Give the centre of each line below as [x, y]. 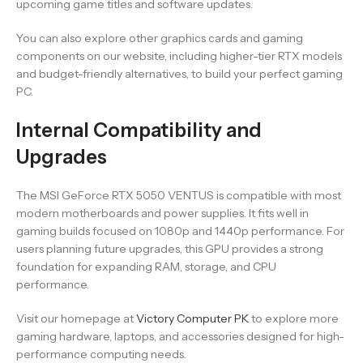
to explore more [294, 318]
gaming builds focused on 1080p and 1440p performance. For [180, 231]
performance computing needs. [101, 354]
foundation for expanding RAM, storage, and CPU [146, 267]
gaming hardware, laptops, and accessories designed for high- [180, 336]
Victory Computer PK [192, 318]
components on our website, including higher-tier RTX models [179, 56]
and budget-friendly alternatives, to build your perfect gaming [179, 74]
